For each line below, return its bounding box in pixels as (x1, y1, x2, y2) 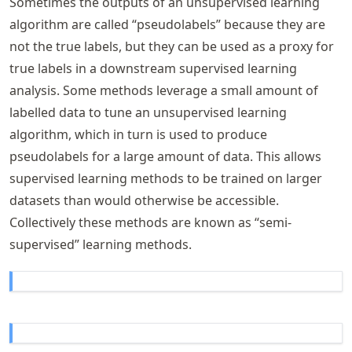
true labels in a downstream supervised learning (9, 60, 297, 77)
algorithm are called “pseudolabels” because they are (9, 16, 325, 33)
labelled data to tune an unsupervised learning (9, 104, 287, 121)
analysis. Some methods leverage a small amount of (9, 82, 318, 99)
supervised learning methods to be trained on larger (9, 170, 322, 187)
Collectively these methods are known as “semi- (9, 214, 291, 231)
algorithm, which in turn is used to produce (9, 126, 267, 143)
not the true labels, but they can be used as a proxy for (9, 38, 334, 55)
